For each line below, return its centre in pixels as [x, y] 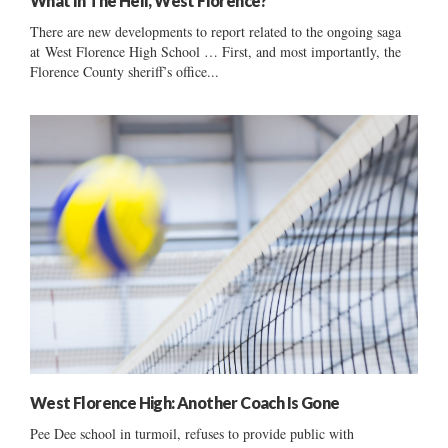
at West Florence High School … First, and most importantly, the [215, 52]
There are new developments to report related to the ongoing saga [215, 32]
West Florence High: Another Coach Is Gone [185, 402]
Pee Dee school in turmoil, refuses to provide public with [192, 433]
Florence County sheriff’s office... [124, 72]
